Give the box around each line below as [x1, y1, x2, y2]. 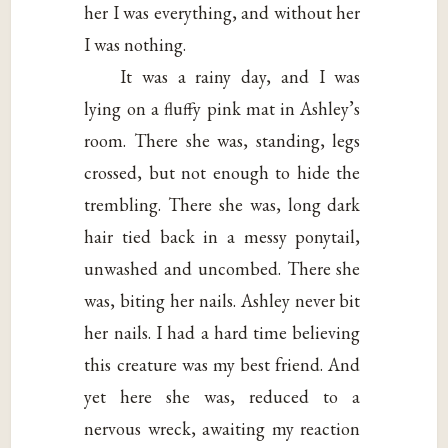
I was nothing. [84, 32, 187, 56]
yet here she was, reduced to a [84, 384, 361, 408]
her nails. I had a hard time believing [84, 320, 361, 344]
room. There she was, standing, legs [84, 128, 361, 152]
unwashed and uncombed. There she [84, 256, 361, 280]
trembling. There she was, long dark [84, 192, 361, 216]
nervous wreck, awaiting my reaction [84, 416, 361, 440]
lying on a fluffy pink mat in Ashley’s [84, 96, 361, 120]
